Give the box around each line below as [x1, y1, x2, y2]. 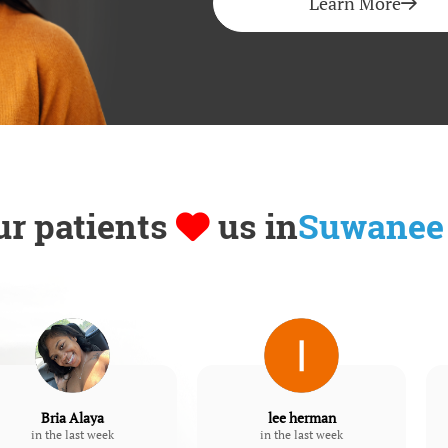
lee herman [267, 409, 336, 428]
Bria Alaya [40, 409, 104, 428]
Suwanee [298, 204, 445, 250]
